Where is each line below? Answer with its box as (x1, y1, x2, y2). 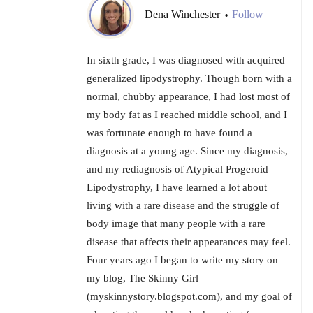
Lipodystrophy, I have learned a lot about (87, 182, 267, 194)
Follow (232, 8, 263, 21)
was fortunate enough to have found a (87, 127, 252, 139)
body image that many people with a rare (87, 218, 265, 230)
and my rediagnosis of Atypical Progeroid (87, 163, 268, 175)
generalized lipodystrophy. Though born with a (87, 73, 292, 85)
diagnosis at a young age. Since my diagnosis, (87, 145, 288, 157)
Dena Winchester (145, 8, 223, 21)
